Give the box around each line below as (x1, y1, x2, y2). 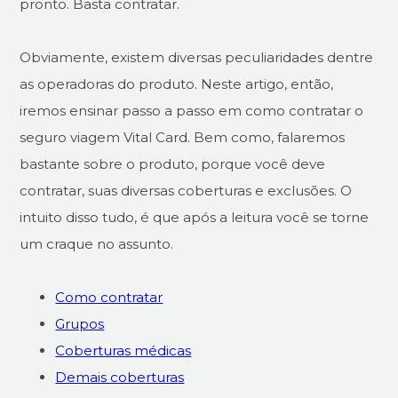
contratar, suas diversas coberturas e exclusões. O (20, 182, 353, 199)
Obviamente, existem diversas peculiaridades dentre (20, 49, 374, 66)
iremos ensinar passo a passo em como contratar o (20, 102, 364, 119)
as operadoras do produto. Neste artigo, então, (20, 76, 334, 92)
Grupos (55, 315, 105, 332)
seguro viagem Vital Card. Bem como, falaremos (20, 129, 346, 146)
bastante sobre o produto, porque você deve (20, 155, 326, 172)
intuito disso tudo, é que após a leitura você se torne (20, 209, 370, 226)
